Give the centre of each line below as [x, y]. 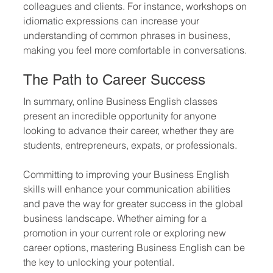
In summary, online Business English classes [122, 101]
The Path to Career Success [114, 80]
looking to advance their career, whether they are [130, 130]
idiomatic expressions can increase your [112, 21]
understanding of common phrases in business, [128, 35]
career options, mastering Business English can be [135, 247]
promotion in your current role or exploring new [126, 233]
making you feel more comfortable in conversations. [135, 50]
